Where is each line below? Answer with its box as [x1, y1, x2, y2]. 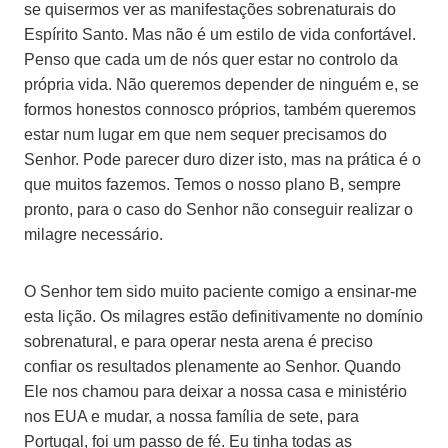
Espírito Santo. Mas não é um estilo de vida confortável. [24, 25, 416, 43]
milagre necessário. [24, 225, 163, 243]
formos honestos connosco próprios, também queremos [24, 100, 416, 118]
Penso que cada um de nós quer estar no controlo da [24, 50, 398, 68]
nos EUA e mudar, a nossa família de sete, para [24, 407, 359, 425]
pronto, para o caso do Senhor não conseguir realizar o [24, 200, 413, 218]
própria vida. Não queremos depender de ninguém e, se [24, 75, 419, 93]
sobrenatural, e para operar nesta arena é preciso [24, 332, 373, 350]
